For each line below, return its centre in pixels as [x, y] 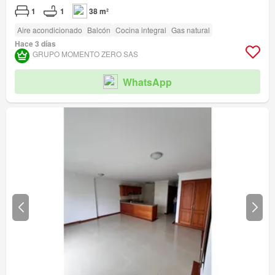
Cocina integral [141, 30]
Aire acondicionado [50, 30]
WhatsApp [147, 82]
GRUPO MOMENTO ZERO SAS [85, 54]
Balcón [99, 30]
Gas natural [191, 30]
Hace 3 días [35, 44]
